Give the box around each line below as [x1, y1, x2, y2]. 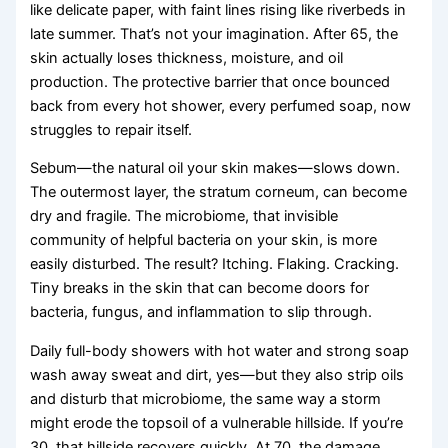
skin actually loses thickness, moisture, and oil [30, 48, 344, 67]
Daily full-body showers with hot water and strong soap [30, 341, 410, 360]
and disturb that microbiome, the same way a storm [30, 389, 382, 408]
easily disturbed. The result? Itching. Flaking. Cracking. [30, 255, 400, 274]
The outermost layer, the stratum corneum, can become [30, 183, 408, 202]
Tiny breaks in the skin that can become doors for [30, 279, 370, 298]
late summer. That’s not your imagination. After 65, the [30, 24, 399, 43]
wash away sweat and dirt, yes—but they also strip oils [30, 365, 405, 384]
